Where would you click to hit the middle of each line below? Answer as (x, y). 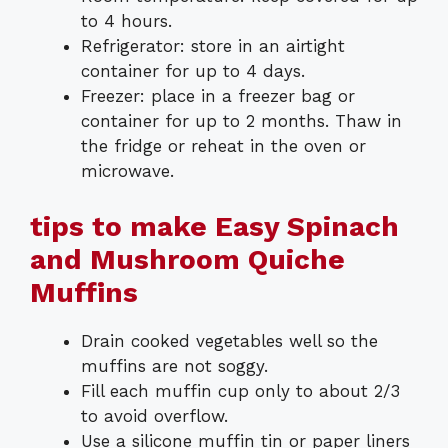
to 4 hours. (126, 21)
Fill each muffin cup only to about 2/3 (240, 390)
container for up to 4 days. (193, 71)
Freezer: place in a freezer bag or (218, 96)
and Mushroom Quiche (187, 259)
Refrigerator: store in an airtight (213, 46)
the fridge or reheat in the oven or (223, 146)
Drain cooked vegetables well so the (229, 340)
